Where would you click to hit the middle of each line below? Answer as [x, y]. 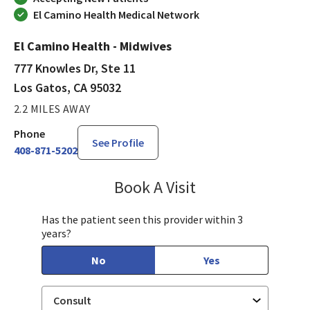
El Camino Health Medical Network [116, 15]
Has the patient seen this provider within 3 [142, 220]
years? [56, 234]
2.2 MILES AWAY [52, 109]
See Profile [118, 143]
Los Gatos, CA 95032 [67, 88]
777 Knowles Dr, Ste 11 [75, 69]
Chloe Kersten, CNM [250, 185]
